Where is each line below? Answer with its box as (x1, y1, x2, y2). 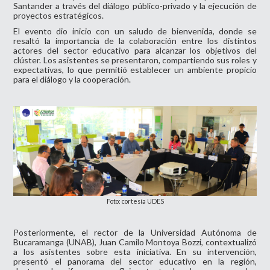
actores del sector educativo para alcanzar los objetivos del (13, 45, 257, 56)
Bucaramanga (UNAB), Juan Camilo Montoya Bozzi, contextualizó (13, 236, 257, 247)
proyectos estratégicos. (13, 10, 104, 21)
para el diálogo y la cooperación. (13, 74, 131, 85)
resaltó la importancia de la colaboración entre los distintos (13, 36, 257, 46)
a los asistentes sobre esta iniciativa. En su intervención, (13, 246, 257, 257)
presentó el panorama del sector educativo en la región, (13, 256, 257, 266)
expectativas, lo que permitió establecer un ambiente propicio (13, 64, 257, 75)
